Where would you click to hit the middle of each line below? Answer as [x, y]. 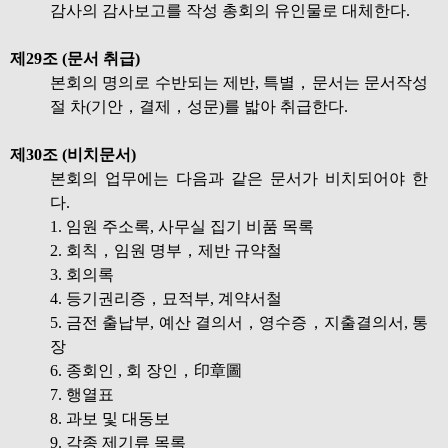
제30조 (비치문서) [73, 154]
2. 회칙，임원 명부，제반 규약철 [166, 250]
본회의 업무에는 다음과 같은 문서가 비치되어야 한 [239, 178]
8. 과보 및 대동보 [110, 418]
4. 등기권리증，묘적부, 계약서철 [166, 298]
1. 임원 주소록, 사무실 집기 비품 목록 [182, 226]
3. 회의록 [82, 274]
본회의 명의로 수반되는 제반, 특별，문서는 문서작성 [239, 82]
